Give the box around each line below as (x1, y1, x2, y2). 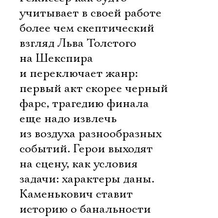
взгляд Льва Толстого (19, 36, 136, 51)
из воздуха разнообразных (19, 127, 162, 141)
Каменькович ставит (19, 187, 133, 201)
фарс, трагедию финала (19, 96, 149, 111)
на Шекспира (19, 51, 93, 66)
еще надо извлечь (19, 111, 117, 126)
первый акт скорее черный (19, 81, 168, 96)
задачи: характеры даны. (19, 172, 154, 186)
